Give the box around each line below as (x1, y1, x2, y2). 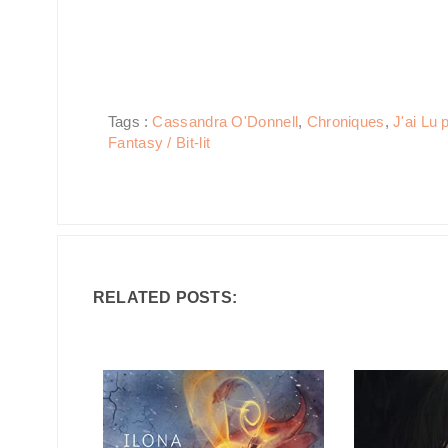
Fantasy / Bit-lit (108, 134, 211, 151)
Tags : (108, 113, 153, 130)
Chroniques (306, 113, 385, 130)
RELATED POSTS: (93, 289, 237, 306)
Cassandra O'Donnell (152, 113, 299, 130)
